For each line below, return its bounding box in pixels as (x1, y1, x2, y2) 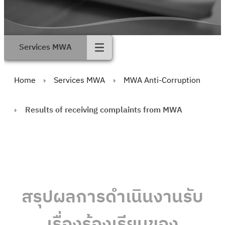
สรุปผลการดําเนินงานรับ (22, 183, 203, 212)
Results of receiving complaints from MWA (25, 103, 182, 117)
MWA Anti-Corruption (124, 74, 201, 87)
